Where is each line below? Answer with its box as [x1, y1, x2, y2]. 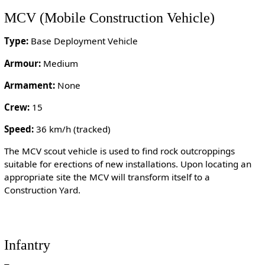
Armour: [4, 57, 41, 69]
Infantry [4, 236, 50, 253]
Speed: [4, 123, 34, 135]
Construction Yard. [4, 184, 80, 196]
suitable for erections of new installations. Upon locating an [4, 158, 251, 170]
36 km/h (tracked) [33, 123, 111, 135]
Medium [40, 57, 78, 69]
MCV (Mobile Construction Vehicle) [4, 9, 215, 26]
